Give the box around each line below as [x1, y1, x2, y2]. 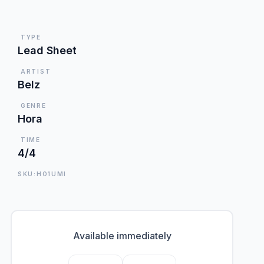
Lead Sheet [18, 44, 77, 57]
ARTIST [21, 67, 51, 75]
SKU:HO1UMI [18, 170, 67, 177]
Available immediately [72, 229, 171, 242]
